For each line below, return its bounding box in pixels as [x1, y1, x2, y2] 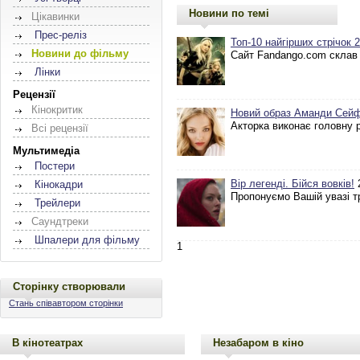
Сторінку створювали [13, 280, 125, 292]
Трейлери [35, 197, 80, 209]
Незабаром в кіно [213, 336, 304, 349]
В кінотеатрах [12, 336, 83, 349]
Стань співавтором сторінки [9, 297, 123, 308]
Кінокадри [35, 178, 83, 190]
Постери [35, 160, 75, 172]
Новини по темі [189, 6, 269, 19]
